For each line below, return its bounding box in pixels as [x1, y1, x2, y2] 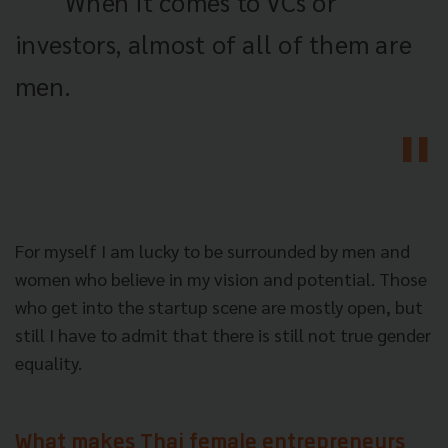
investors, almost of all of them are [15, 26, 412, 60]
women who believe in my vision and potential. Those [15, 266, 427, 290]
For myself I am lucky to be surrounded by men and [15, 238, 410, 262]
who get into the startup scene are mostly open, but [15, 294, 423, 318]
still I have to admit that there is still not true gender [15, 322, 431, 346]
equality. [15, 350, 82, 374]
